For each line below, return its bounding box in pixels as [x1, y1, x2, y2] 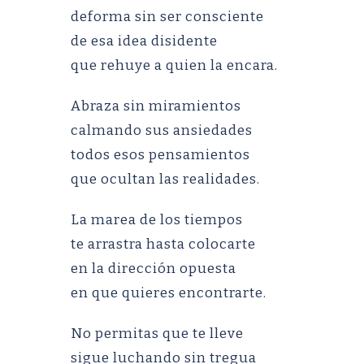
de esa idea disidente [71, 32, 218, 50]
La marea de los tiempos [71, 211, 243, 228]
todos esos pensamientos [71, 146, 250, 163]
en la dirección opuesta [71, 260, 236, 277]
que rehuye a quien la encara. [71, 57, 278, 74]
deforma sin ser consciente [71, 8, 264, 25]
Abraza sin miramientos [71, 97, 241, 115]
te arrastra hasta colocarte [71, 236, 256, 253]
